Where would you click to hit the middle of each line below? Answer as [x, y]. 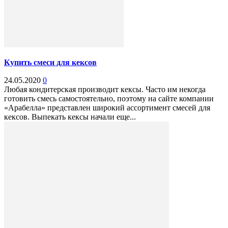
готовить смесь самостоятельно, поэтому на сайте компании [109, 99]
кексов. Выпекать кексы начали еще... [70, 117]
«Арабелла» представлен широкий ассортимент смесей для [107, 108]
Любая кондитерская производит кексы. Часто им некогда [105, 90]
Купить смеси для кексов [50, 63]
